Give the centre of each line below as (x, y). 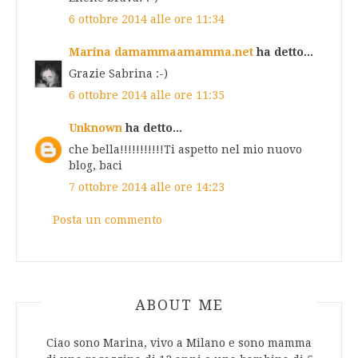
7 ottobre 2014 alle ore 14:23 (147, 187)
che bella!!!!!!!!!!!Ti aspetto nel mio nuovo (185, 149)
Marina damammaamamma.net (161, 52)
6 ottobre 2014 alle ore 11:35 (147, 95)
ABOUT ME (179, 304)
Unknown (95, 127)
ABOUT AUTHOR (179, 301)
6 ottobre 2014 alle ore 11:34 (147, 19)
